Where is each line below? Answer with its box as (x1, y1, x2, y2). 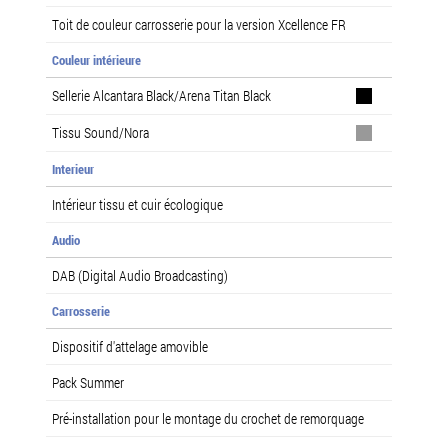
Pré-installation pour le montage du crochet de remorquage (52, 408, 364, 428)
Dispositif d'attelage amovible (52, 336, 208, 356)
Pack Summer (52, 372, 124, 392)
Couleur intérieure (52, 50, 141, 69)
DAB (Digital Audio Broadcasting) (52, 265, 228, 285)
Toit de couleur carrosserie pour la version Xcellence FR (52, 14, 346, 34)
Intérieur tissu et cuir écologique (52, 194, 223, 214)
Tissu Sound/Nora (52, 122, 149, 142)
